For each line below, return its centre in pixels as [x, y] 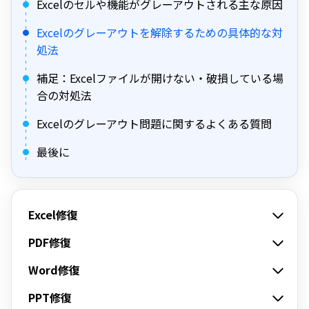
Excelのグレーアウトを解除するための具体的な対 [160, 32]
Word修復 [54, 270]
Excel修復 [53, 215]
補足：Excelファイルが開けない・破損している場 [160, 78]
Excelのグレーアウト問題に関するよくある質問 [154, 123]
